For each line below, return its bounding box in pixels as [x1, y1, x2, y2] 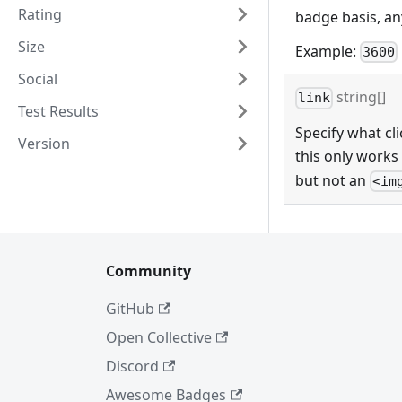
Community [106, 261, 191, 282]
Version [18, 134, 70, 153]
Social [18, 69, 57, 89]
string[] [333, 87, 387, 108]
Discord [106, 356, 159, 377]
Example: [295, 40, 360, 61]
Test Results [18, 101, 99, 121]
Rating [18, 4, 62, 24]
